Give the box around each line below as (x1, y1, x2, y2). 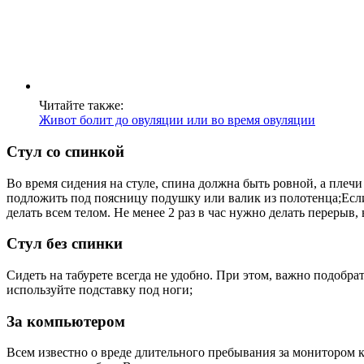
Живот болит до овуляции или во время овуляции (39, 113, 315, 128)
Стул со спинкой (6, 142, 124, 160)
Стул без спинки (6, 235, 123, 253)
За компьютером (6, 312, 125, 330)
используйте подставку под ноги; (6, 283, 193, 297)
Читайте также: (39, 98, 123, 113)
